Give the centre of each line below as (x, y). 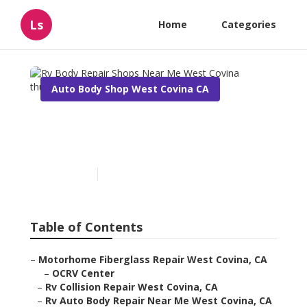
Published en (65, 174)
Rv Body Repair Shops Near (151, 123)
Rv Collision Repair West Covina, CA (132, 287)
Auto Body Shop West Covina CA (130, 89)
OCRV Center (83, 273)
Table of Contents (86, 227)
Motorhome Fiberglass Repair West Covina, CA (153, 260)
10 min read (128, 174)
